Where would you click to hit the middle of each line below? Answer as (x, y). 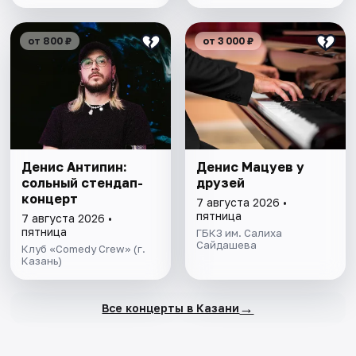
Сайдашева (226, 245)
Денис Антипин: (75, 167)
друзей (220, 183)
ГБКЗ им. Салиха (239, 233)
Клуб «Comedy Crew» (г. (84, 249)
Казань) (42, 261)
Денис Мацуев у (250, 167)
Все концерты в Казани (171, 308)
